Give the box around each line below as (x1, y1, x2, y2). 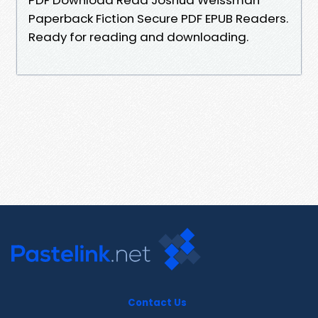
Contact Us (128, 295, 187, 309)
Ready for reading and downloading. (28, 28, 248, 45)
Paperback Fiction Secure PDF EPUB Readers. (28, 9, 288, 27)
